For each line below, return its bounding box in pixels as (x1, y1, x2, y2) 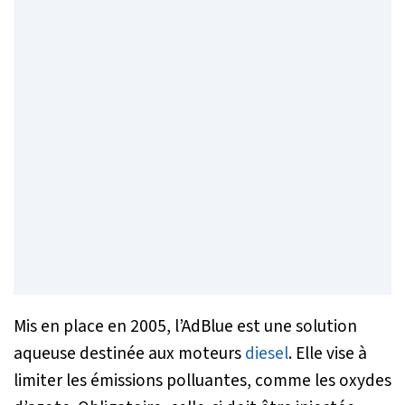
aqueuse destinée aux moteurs (14, 340, 245, 366)
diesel (245, 340, 288, 366)
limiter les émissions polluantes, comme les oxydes (14, 367, 391, 393)
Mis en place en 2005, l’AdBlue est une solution (14, 313, 357, 339)
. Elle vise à (288, 340, 367, 366)
